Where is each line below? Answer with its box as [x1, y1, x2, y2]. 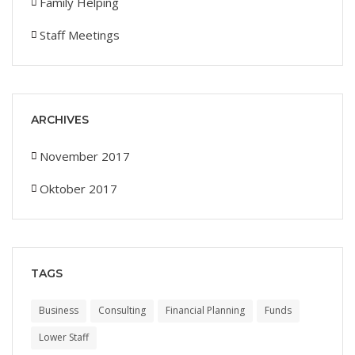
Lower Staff [39, 330, 89, 344]
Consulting [98, 303, 146, 317]
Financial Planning [166, 303, 245, 317]
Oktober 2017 [40, 180, 117, 197]
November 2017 [40, 147, 130, 164]
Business [39, 303, 78, 317]
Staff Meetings [40, 26, 120, 43]
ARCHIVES [31, 112, 89, 127]
